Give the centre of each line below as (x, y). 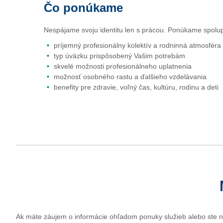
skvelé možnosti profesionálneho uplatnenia (123, 66)
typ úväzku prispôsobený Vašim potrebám (119, 56)
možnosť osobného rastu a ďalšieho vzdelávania (130, 77)
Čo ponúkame (83, 8)
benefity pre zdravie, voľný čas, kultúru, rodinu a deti (136, 87)
